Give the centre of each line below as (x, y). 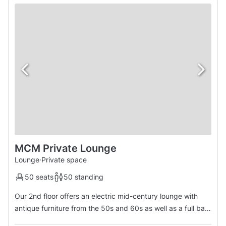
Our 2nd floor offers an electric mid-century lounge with (106, 196)
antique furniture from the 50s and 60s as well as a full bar (111, 208)
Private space (64, 159)
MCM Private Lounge (66, 148)
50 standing (83, 177)
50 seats (39, 177)
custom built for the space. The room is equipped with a (60, 220)
